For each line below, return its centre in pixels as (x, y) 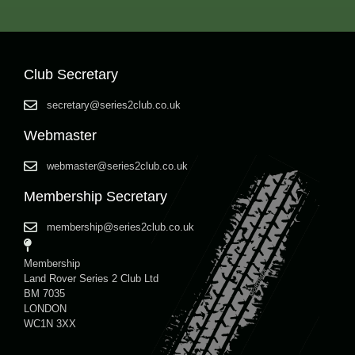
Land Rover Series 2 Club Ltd (91, 278)
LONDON (45, 308)
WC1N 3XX (50, 323)
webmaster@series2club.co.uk (118, 166)
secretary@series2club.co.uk (114, 105)
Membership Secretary (95, 196)
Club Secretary (71, 74)
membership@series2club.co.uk (121, 227)
